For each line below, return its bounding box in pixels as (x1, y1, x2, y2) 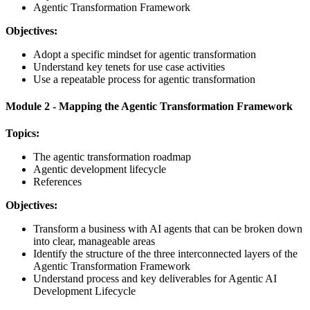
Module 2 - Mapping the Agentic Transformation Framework (6, 100, 293, 112)
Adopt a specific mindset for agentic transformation (33, 48, 256, 60)
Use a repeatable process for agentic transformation (33, 73, 255, 85)
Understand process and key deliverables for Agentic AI (33, 273, 277, 285)
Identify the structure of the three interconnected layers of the (33, 248, 298, 260)
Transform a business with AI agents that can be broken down (33, 223, 302, 235)
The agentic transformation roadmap (33, 151, 191, 163)
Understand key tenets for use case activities (33, 60, 225, 73)
